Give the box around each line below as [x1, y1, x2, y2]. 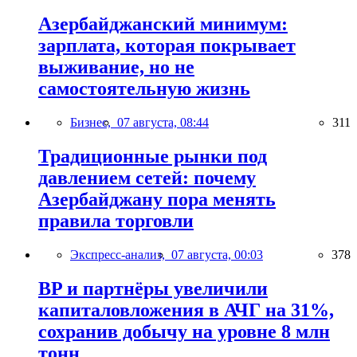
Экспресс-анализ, [70, 247, 171, 261]
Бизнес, [70, 116, 117, 130]
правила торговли [38, 210, 194, 231]
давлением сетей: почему [38, 167, 256, 188]
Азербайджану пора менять [38, 189, 276, 210]
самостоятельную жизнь [38, 78, 250, 100]
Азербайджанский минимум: [38, 14, 288, 35]
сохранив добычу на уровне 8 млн [38, 320, 330, 342]
